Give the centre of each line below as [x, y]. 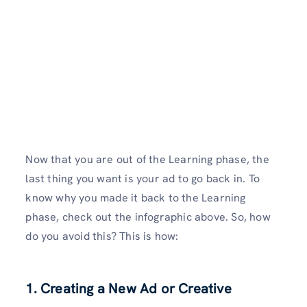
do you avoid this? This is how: [102, 236]
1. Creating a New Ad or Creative [128, 288]
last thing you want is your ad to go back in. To [143, 178]
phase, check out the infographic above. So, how [148, 217]
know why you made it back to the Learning [136, 197]
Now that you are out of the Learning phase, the [147, 159]
